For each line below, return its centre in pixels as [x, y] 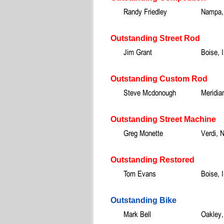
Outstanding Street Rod [155, 38]
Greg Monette [143, 133]
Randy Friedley [145, 11]
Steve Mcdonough [150, 92]
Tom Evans [140, 173]
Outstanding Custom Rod [159, 78]
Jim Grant [138, 52]
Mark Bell [137, 214]
